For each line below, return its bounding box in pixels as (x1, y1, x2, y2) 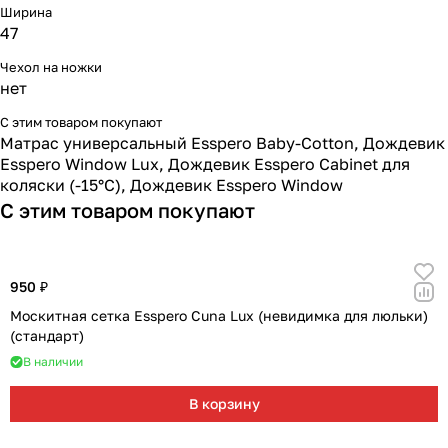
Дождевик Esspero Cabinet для (168, 154, 410, 174)
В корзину (188, 395, 260, 412)
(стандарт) (10, 327, 84, 344)
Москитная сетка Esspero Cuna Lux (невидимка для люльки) (10, 307, 428, 324)
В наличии (23, 354, 83, 369)
